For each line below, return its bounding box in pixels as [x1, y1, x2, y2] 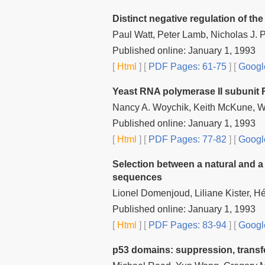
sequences [112, 172, 162, 182]
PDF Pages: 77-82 [146, 134, 227, 144]
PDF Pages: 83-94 [146, 219, 227, 230]
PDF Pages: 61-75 [146, 61, 227, 72]
